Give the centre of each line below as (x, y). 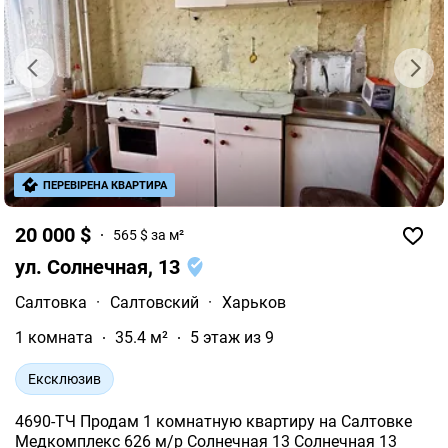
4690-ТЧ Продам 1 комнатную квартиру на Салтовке (213, 421)
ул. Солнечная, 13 (100, 266)
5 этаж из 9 (232, 337)
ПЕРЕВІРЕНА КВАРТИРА (105, 185)
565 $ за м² (148, 235)
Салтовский (154, 302)
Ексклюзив (64, 378)
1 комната (54, 337)
